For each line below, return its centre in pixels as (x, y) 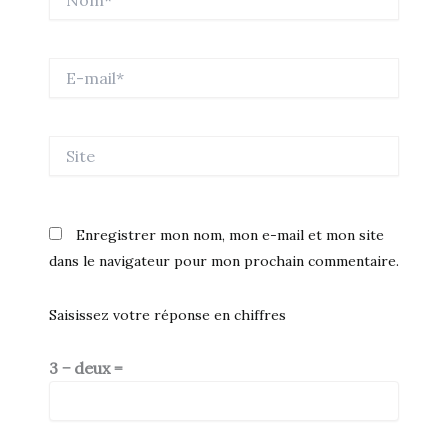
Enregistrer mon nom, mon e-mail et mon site (229, 234)
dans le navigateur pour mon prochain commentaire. (223, 260)
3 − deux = (85, 367)
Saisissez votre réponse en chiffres (167, 314)
